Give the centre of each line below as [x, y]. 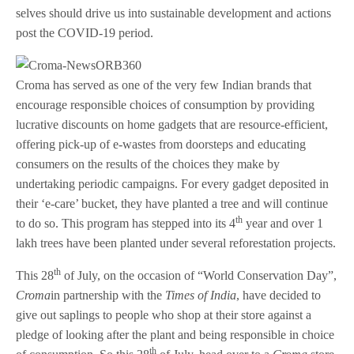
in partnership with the [108, 296]
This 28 [35, 276]
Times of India [201, 296]
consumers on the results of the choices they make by [148, 164]
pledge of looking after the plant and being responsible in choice [175, 335]
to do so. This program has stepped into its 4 [126, 224]
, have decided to [279, 296]
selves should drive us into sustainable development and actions [174, 13]
